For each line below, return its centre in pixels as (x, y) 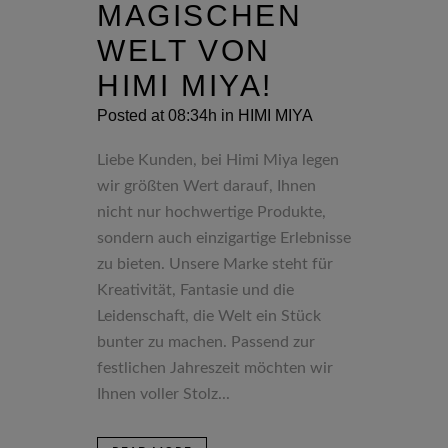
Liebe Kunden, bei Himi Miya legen (218, 159)
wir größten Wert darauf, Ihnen (206, 185)
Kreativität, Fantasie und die (195, 289)
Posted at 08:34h (157, 115)
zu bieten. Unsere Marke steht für (215, 263)
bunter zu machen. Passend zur (206, 341)
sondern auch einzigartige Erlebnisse (224, 237)
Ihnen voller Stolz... (163, 393)
